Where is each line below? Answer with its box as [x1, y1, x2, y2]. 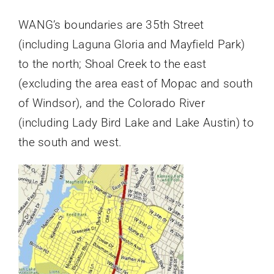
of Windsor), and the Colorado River [18, 96, 205, 111]
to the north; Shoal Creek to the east [18, 57, 207, 72]
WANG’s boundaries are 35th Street [18, 18, 204, 32]
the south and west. [18, 135, 122, 150]
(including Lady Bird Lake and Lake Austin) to [18, 116, 254, 130]
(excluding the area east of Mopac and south [18, 76, 253, 91]
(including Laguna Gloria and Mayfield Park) [18, 37, 245, 52]
